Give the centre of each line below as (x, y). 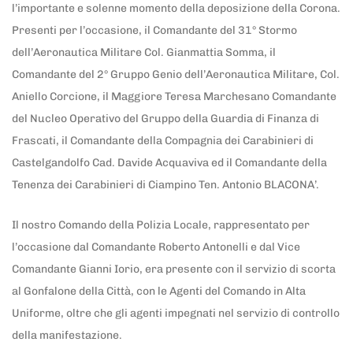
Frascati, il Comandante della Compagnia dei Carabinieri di (163, 141)
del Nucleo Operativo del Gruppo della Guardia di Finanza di (165, 119)
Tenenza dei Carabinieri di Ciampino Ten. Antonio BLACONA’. (167, 185)
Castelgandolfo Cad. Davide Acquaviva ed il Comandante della (169, 163)
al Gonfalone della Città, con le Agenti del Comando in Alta (159, 291)
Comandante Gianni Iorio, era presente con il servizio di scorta (174, 269)
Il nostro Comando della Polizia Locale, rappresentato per (161, 225)
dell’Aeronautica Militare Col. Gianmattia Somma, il (144, 53)
